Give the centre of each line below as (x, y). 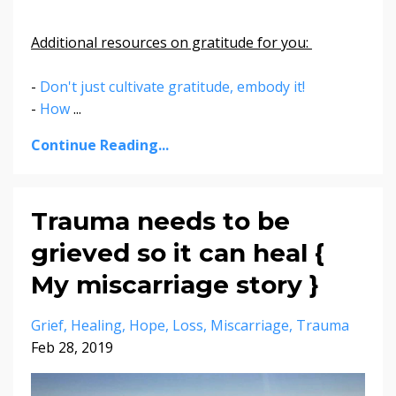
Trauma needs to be (160, 221)
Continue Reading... (100, 145)
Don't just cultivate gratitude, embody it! (174, 86)
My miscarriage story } (175, 284)
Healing (96, 325)
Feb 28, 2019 (72, 347)
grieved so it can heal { (178, 252)
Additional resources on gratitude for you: (171, 42)
